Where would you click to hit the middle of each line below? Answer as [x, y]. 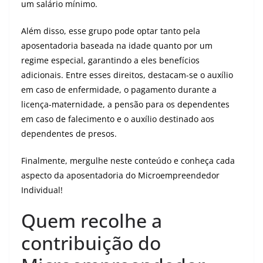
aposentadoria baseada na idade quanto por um [117, 45]
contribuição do [91, 243]
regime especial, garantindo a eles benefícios [110, 60]
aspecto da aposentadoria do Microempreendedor [120, 175]
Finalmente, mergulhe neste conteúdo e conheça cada [128, 161]
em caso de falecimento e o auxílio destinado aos [118, 119]
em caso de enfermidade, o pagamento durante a [119, 90]
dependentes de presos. [69, 134]
